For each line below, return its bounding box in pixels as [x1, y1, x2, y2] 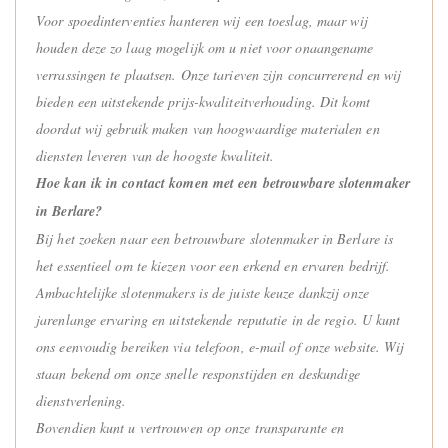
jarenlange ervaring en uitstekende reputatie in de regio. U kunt [36, 309, 401, 329]
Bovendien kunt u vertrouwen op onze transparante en [36, 417, 345, 437]
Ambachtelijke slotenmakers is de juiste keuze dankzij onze [36, 282, 369, 302]
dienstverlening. [36, 390, 127, 410]
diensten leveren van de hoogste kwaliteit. [36, 145, 275, 165]
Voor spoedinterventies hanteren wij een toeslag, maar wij [36, 10, 368, 30]
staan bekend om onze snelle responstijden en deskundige [36, 363, 361, 383]
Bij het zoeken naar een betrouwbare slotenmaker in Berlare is [36, 228, 394, 248]
